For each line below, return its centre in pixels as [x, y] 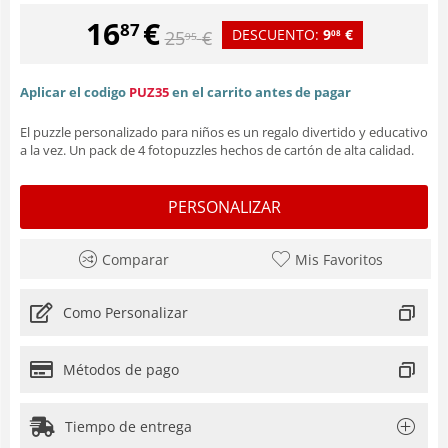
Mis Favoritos [339, 259]
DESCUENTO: [277, 34]
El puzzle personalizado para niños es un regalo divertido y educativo [224, 131]
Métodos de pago [121, 369]
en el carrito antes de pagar [261, 91]
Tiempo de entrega [128, 426]
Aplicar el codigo [73, 91]
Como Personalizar [125, 312]
